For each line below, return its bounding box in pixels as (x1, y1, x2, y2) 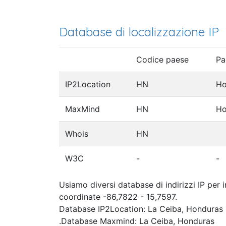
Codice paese (136, 54, 189, 65)
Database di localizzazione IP (59, 24, 219, 39)
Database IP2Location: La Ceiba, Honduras (59, 204, 223, 214)
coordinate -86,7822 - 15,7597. (59, 192, 177, 202)
